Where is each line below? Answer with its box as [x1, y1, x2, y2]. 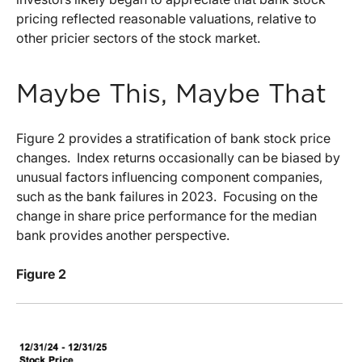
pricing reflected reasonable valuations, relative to [16, 10, 317, 27]
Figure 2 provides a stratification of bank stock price [16, 129, 330, 146]
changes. [16, 149, 70, 166]
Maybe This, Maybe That [16, 81, 326, 107]
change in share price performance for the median [16, 207, 317, 224]
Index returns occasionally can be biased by [77, 149, 340, 166]
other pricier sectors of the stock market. [16, 29, 260, 46]
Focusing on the [223, 187, 318, 204]
